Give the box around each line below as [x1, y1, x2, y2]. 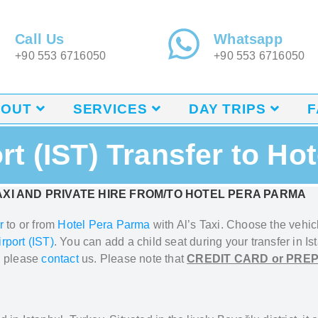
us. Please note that [82, 253, 187, 265]
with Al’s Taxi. [153, 219, 227, 231]
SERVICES [72, 102, 148, 116]
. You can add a [53, 236, 138, 248]
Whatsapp [214, 31, 283, 47]
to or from [4, 219, 58, 231]
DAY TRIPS [188, 102, 266, 116]
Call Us [15, 31, 65, 47]
